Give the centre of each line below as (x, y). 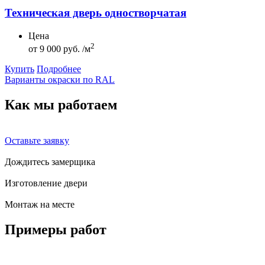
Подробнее (59, 69)
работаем (88, 105)
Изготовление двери (46, 183)
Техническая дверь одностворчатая (96, 13)
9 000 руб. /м (64, 49)
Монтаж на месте (40, 204)
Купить (20, 69)
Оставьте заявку (37, 140)
